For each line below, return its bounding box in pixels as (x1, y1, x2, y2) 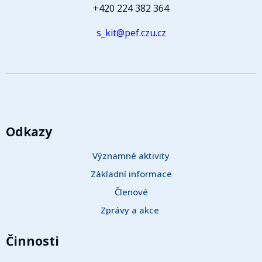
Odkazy (6, 123, 52, 140)
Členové (114, 186, 148, 198)
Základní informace (90, 168, 172, 180)
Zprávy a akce (101, 204, 161, 216)
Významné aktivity (92, 150, 170, 161)
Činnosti (6, 233, 59, 249)
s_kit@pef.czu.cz (96, 26, 166, 39)
